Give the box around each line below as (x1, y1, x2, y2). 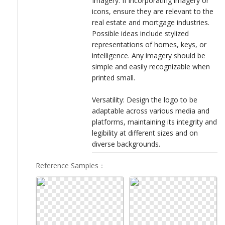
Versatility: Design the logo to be (92, 94, 197, 104)
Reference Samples (36, 160, 98, 170)
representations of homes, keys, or (92, 39, 206, 49)
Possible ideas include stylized (92, 28, 189, 38)
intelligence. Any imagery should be (92, 50, 205, 60)
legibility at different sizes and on (92, 128, 198, 138)
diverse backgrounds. (92, 139, 160, 149)
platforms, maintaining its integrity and (92, 117, 217, 127)
